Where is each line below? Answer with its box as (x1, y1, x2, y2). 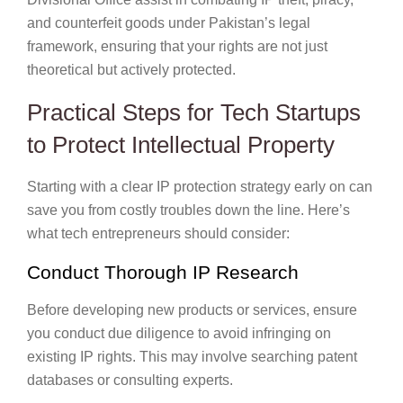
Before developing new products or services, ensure (27, 301, 357, 318)
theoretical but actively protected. (27, 61, 236, 77)
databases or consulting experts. (27, 372, 233, 388)
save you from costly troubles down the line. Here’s (27, 201, 350, 218)
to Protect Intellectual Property (27, 130, 335, 158)
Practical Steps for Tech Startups (27, 98, 361, 126)
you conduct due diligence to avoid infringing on (27, 325, 331, 341)
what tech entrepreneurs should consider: (27, 225, 290, 241)
